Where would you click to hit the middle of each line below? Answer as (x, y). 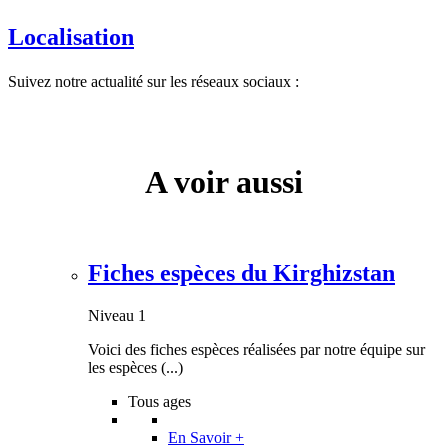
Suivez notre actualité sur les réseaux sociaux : (153, 81)
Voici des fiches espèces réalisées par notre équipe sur (256, 350)
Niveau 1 (117, 316)
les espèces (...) (135, 368)
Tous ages (159, 402)
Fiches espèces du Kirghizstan (241, 273)
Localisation (71, 37)
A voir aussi (224, 182)
